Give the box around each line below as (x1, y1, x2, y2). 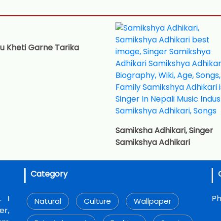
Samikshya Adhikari (115, 136, 190, 148)
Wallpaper (134, 195, 171, 206)
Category (31, 168, 68, 180)
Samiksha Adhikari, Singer (115, 124, 213, 136)
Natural (35, 195, 61, 206)
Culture (84, 195, 111, 206)
